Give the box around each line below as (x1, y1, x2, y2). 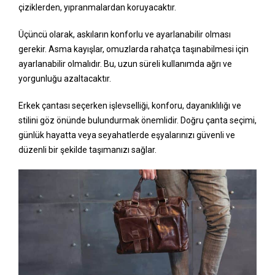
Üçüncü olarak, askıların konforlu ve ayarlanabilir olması (18, 29, 231, 40)
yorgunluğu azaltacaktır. (18, 74, 111, 84)
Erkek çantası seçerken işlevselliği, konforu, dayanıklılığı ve (18, 101, 241, 111)
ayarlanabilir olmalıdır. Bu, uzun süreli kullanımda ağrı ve (18, 59, 232, 69)
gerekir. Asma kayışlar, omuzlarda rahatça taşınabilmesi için (18, 44, 249, 55)
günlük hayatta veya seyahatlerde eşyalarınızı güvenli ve (18, 130, 235, 141)
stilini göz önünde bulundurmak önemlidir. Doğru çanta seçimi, (18, 115, 257, 126)
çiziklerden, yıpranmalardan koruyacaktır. (18, 2, 176, 13)
